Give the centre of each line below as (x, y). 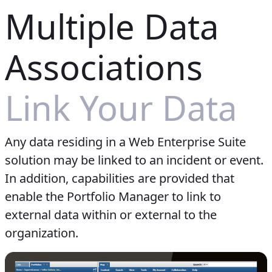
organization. (42, 233)
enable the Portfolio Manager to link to (113, 197)
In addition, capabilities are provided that (120, 178)
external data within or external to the (111, 215)
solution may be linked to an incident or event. (134, 160)
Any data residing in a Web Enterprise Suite (125, 142)
